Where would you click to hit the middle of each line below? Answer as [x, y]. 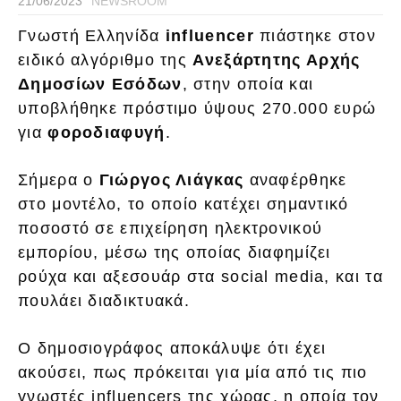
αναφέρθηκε [295, 179]
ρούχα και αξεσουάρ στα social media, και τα [200, 276]
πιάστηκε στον [315, 35]
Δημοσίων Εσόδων [100, 84]
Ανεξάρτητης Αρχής [277, 60]
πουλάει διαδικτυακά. [104, 300]
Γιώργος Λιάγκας [171, 179]
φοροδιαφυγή [107, 132]
